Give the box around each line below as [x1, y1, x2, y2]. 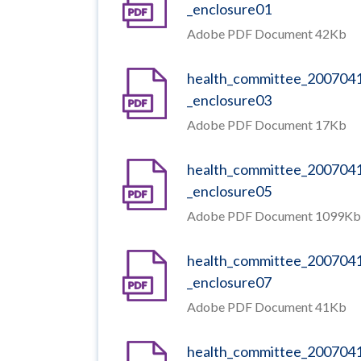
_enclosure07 [187, 272, 272, 291]
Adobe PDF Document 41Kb [187, 298, 346, 314]
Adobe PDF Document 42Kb [187, 25, 346, 41]
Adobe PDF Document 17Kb [187, 116, 346, 132]
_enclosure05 [187, 181, 272, 200]
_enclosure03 [187, 90, 272, 109]
